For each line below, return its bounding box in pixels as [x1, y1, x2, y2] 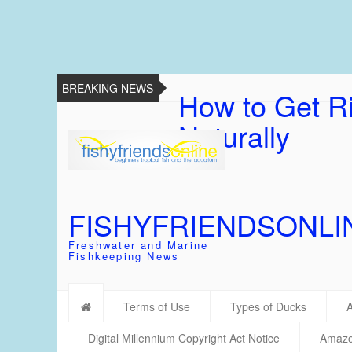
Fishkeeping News [68, 248, 180, 263]
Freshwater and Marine [68, 237, 209, 252]
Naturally [178, 115, 290, 156]
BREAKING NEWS [62, 80, 153, 96]
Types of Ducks [230, 299, 306, 314]
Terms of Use [123, 299, 190, 314]
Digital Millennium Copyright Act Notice [88, 330, 280, 346]
